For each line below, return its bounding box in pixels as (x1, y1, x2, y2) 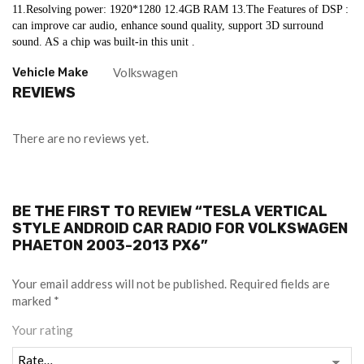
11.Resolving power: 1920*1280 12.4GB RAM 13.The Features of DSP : (12, 3, 349, 15)
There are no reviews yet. (12, 131, 149, 145)
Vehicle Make (12, 65, 89, 80)
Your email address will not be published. (12, 276, 227, 291)
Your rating (12, 323, 73, 337)
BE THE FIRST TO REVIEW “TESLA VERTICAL (12, 202, 327, 220)
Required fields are (229, 276, 330, 291)
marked (12, 293, 54, 308)
